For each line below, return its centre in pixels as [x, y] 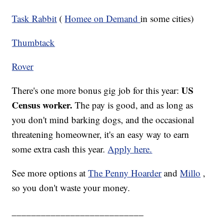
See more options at [50, 173]
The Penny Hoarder [125, 173]
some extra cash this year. [60, 149]
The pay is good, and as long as [133, 105]
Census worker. [42, 105]
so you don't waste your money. [71, 188]
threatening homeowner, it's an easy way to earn [101, 134]
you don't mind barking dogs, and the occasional [103, 120]
